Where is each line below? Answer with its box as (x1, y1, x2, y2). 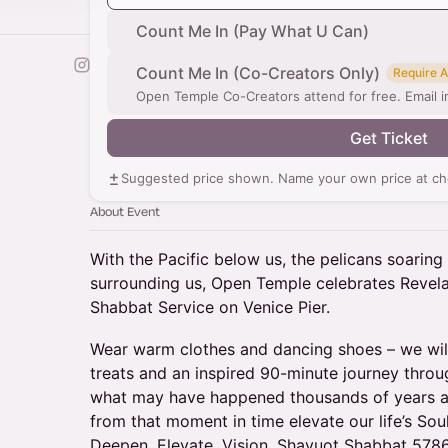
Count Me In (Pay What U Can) (136, 21, 369, 41)
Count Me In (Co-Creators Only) (136, 63, 380, 83)
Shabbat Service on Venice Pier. (90, 297, 330, 317)
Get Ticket (350, 128, 428, 148)
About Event (90, 203, 160, 219)
